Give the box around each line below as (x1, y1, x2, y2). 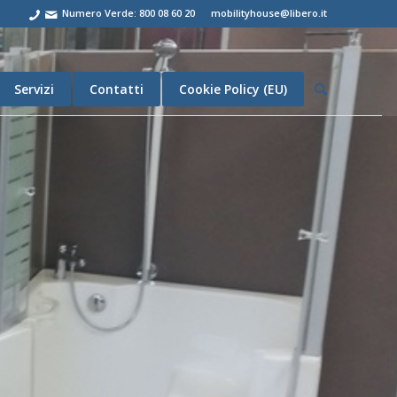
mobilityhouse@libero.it (211, 6, 327, 19)
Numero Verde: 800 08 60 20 (62, 6, 198, 19)
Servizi (14, 81, 54, 97)
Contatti (90, 81, 144, 97)
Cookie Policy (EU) (179, 81, 287, 97)
